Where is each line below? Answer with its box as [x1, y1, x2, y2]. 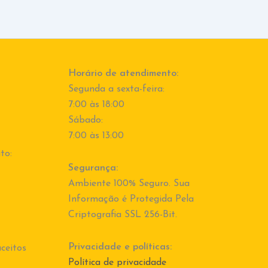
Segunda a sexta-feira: [68, 84, 165, 95]
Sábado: [68, 115, 103, 126]
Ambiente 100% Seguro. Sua [68, 179, 190, 189]
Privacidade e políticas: [68, 242, 172, 252]
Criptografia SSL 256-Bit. [68, 210, 177, 220]
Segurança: [68, 163, 118, 173]
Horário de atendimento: [68, 69, 178, 79]
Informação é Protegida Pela [68, 194, 194, 205]
